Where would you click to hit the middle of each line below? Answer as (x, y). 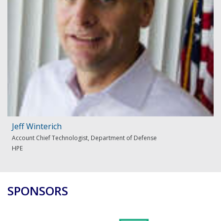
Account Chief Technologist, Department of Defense (84, 138)
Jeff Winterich (37, 127)
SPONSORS (38, 191)
